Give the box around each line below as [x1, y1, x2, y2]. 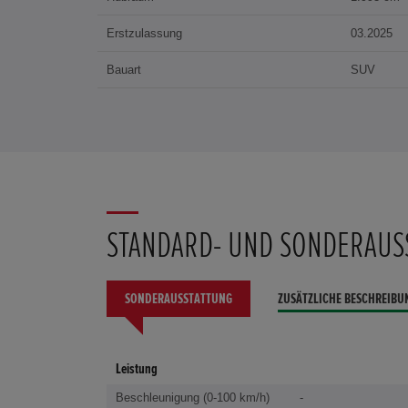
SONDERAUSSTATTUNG [125, 291, 232, 307]
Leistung [116, 362, 158, 377]
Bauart [107, 63, 141, 77]
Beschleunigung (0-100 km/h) [116, 391, 270, 405]
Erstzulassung [107, 26, 182, 41]
